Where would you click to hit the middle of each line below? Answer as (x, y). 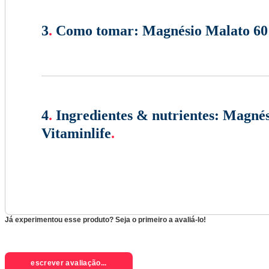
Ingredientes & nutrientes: (138, 116)
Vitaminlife (76, 134)
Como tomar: (97, 31)
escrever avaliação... (69, 263)
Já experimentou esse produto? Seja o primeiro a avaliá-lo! (105, 220)
